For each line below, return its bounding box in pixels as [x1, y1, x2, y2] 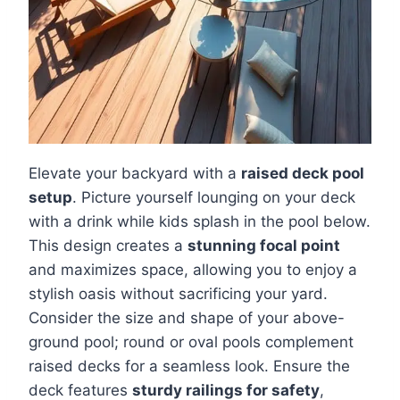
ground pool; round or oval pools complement [29, 332, 354, 351]
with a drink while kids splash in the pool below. [29, 212, 371, 230]
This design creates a [29, 236, 187, 254]
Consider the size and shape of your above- [29, 308, 345, 327]
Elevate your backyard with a [29, 163, 241, 182]
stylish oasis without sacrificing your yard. [29, 284, 328, 303]
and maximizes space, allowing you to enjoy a [29, 260, 357, 279]
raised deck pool [241, 163, 364, 182]
